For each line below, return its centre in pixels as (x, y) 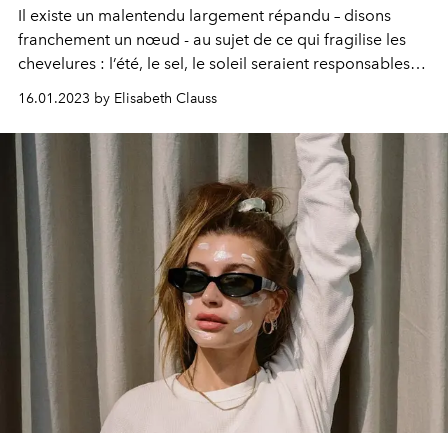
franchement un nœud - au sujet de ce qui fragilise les (212, 39)
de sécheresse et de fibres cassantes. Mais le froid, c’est (218, 87)
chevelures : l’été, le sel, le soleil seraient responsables (214, 63)
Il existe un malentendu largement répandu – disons (204, 15)
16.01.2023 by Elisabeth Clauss (117, 98)
